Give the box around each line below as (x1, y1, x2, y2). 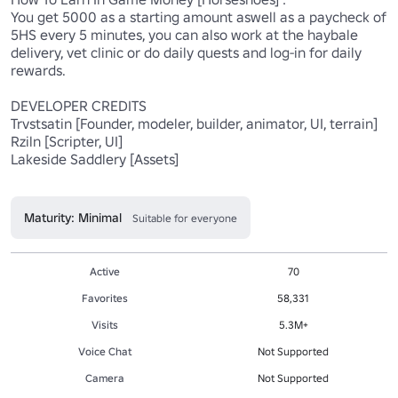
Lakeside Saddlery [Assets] (11, 150, 179, 169)
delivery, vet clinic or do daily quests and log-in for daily (11, 44, 362, 62)
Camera (85, 371, 124, 386)
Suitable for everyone (132, 211, 237, 226)
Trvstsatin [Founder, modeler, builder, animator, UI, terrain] (11, 115, 378, 133)
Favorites (82, 291, 128, 306)
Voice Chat (78, 345, 131, 359)
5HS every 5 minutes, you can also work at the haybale (11, 26, 358, 44)
